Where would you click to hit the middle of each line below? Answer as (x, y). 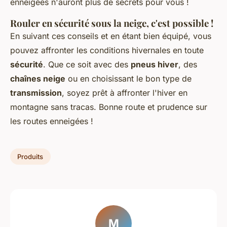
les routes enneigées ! (52, 121)
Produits (30, 156)
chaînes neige (38, 79)
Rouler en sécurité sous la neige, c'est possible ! (112, 23)
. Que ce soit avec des (87, 65)
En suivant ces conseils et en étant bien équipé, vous (111, 36)
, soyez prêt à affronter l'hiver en (125, 93)
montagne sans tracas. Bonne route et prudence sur (109, 107)
